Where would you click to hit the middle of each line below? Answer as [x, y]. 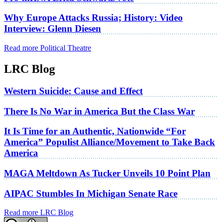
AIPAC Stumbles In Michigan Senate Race [91, 193]
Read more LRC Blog [39, 213]
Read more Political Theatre [48, 48]
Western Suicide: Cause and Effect [73, 91]
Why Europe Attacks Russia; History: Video [93, 18]
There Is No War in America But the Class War [99, 111]
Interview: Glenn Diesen [53, 29]
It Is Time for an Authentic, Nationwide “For [95, 131]
